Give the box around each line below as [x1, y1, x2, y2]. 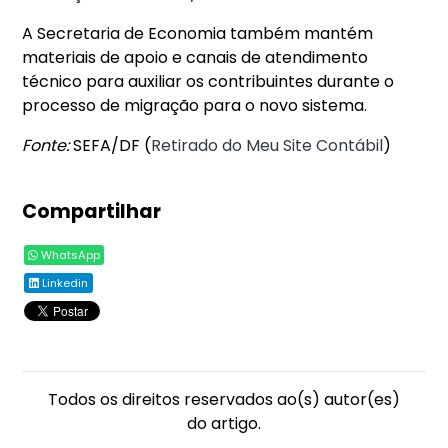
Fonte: [22, 134, 70, 158]
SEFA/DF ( [69, 134, 152, 158]
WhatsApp [38, 247, 101, 264]
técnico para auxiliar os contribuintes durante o [22, 70, 395, 94]
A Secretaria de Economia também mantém [22, 22, 374, 46]
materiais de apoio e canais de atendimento [22, 46, 369, 70]
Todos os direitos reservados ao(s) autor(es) [48, 388, 400, 412]
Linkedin [39, 275, 89, 292]
